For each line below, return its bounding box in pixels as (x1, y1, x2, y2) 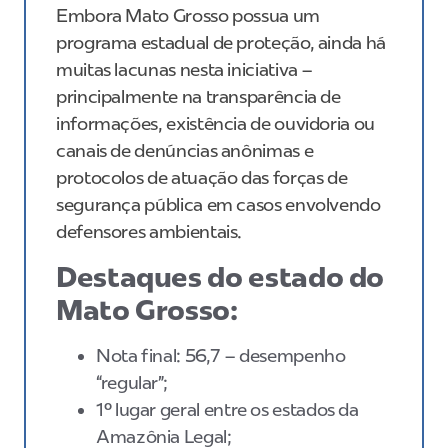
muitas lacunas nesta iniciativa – (56, 59, 314, 82)
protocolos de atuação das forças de (56, 167, 348, 190)
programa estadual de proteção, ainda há (56, 32, 386, 55)
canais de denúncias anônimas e (56, 140, 314, 163)
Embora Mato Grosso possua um (56, 5, 320, 28)
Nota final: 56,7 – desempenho (96, 344, 346, 367)
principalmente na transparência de (56, 86, 341, 109)
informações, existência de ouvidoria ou (56, 113, 375, 136)
